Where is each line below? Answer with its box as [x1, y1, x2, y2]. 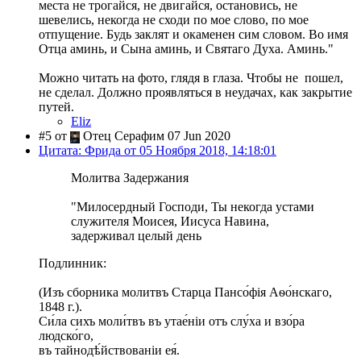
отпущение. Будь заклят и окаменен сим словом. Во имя [39, 27, 348, 42]
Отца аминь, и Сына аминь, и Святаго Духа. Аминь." [39, 42, 334, 56]
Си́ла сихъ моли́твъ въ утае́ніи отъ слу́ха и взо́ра [39, 314, 305, 329]
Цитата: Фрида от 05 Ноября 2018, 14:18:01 [39, 143, 276, 158]
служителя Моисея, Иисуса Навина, [71, 214, 269, 229]
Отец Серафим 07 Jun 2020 [79, 129, 230, 143]
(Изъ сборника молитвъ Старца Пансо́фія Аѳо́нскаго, [39, 285, 332, 300]
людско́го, [39, 329, 93, 343]
